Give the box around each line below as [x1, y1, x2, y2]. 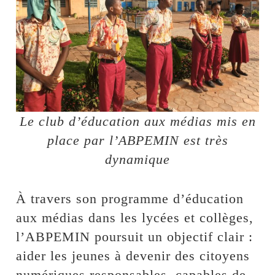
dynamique [105, 152, 170, 168]
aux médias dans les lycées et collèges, [16, 210, 254, 226]
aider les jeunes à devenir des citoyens [16, 248, 250, 264]
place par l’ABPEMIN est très [47, 133, 228, 149]
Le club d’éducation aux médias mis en [19, 114, 256, 130]
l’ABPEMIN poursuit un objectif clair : [16, 229, 254, 245]
